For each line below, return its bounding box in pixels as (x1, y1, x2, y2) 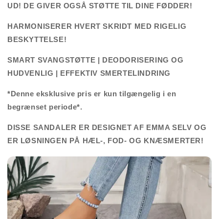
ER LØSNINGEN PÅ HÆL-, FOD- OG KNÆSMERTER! (7, 136, 204, 145)
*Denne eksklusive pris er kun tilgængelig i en (7, 89, 176, 98)
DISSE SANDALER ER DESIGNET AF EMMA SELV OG (7, 123, 207, 131)
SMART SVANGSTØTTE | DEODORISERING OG (7, 55, 184, 64)
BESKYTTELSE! (7, 35, 67, 44)
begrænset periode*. (7, 102, 83, 111)
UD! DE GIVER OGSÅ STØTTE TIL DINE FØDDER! (7, 1, 193, 10)
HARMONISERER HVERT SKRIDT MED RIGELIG (7, 22, 187, 30)
